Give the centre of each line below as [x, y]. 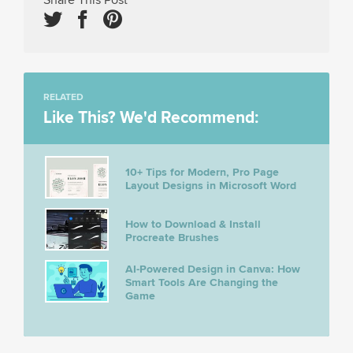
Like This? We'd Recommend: [151, 117]
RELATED [63, 97]
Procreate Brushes [172, 237]
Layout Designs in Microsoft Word [211, 185]
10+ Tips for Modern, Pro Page [202, 172]
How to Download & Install [193, 224]
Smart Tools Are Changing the [202, 282]
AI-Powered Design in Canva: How [213, 269]
